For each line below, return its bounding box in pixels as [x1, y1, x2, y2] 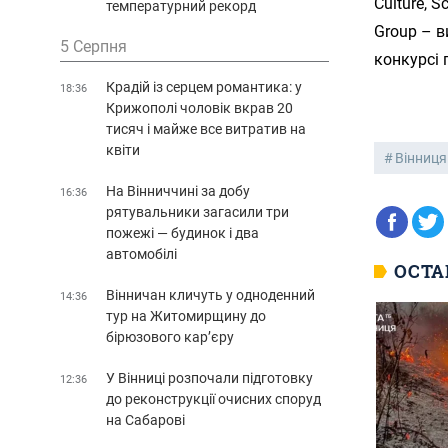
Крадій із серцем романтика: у [106, 78, 302, 95]
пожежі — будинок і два [106, 224, 259, 241]
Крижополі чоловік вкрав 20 [106, 99, 293, 116]
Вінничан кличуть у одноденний [106, 286, 315, 303]
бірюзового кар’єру [106, 328, 234, 345]
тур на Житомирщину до [106, 307, 266, 324]
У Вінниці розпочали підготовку [106, 369, 313, 386]
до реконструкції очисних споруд [106, 390, 321, 407]
